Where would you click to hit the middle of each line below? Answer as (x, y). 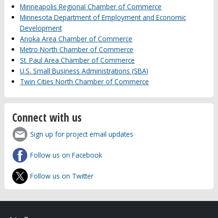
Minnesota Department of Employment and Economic (103, 17)
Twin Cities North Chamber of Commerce (84, 81)
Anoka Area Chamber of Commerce (76, 38)
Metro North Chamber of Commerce (76, 49)
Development (41, 28)
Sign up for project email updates (82, 134)
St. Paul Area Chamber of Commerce (77, 60)
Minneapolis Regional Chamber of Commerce (91, 6)
